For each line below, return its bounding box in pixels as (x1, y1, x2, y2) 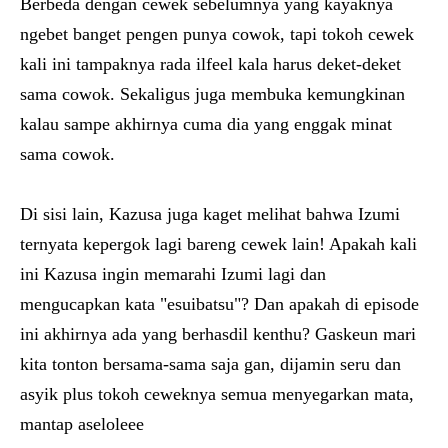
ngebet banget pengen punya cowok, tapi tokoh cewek (20, 24, 414, 44)
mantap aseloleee (20, 414, 144, 434)
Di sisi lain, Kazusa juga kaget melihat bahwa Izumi (20, 204, 400, 224)
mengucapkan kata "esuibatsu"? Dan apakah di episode (20, 294, 419, 314)
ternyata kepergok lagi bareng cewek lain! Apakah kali (20, 234, 417, 254)
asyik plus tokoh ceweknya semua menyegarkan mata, (20, 384, 414, 404)
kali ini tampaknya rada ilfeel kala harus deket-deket (20, 54, 401, 74)
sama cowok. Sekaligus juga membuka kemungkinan (20, 84, 405, 104)
